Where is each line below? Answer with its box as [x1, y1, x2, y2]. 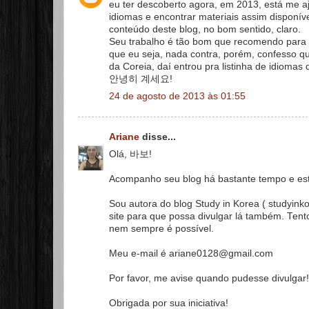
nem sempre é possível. [109, 223, 214, 234]
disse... [139, 132, 176, 142]
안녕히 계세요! [109, 73, 172, 84]
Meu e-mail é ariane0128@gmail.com [109, 248, 273, 259]
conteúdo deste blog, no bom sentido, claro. [109, 23, 301, 34]
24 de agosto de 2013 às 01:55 [109, 90, 246, 101]
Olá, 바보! [109, 148, 152, 159]
